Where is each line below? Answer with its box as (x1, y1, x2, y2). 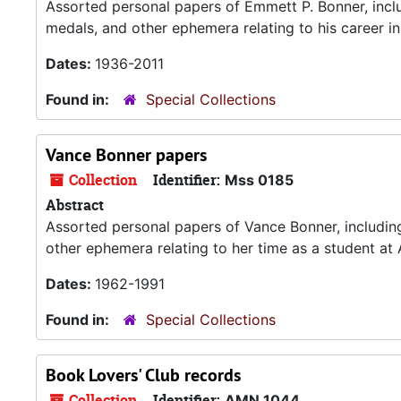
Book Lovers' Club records (46, 363, 241, 387)
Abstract (46, 195, 104, 215)
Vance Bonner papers (46, 143, 207, 166)
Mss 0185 (225, 171, 294, 189)
